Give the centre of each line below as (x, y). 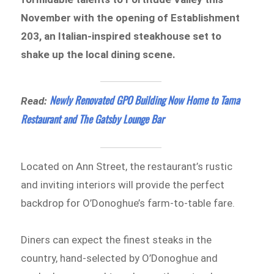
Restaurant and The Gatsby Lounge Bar (93, 119)
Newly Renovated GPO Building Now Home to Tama (145, 100)
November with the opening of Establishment (131, 17)
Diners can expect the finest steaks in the (117, 239)
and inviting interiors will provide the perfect (123, 185)
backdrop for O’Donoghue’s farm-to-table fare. (129, 203)
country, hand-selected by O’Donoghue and (120, 258)
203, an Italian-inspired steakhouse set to (121, 36)
